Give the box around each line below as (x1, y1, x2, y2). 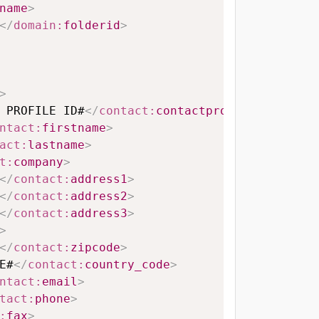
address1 (70, 172, 127, 187)
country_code (85, 258, 170, 272)
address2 (70, 189, 127, 204)
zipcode (70, 241, 120, 255)
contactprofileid (156, 104, 270, 118)
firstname (42, 121, 106, 135)
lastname (28, 138, 85, 152)
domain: (14, 19, 63, 33)
